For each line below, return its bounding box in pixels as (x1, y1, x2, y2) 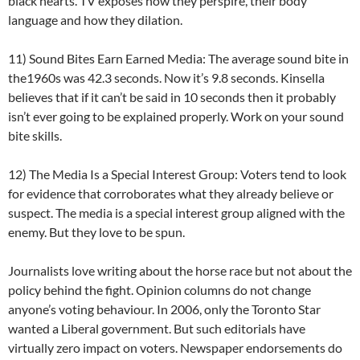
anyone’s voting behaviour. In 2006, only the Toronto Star (8, 301, 321, 317)
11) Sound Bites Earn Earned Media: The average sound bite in (8, 51, 349, 67)
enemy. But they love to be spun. (8, 224, 185, 240)
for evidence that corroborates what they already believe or (8, 186, 333, 202)
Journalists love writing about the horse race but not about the (8, 263, 352, 279)
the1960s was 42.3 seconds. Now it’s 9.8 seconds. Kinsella (8, 70, 325, 86)
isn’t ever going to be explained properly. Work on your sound (8, 108, 344, 125)
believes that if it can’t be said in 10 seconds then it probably (8, 89, 336, 105)
